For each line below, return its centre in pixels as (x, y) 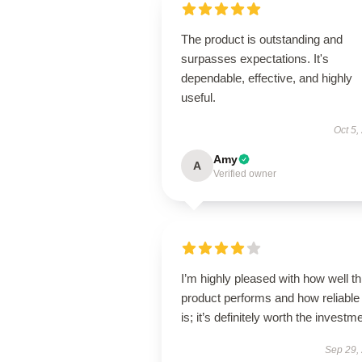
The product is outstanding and (262, 39)
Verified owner (245, 174)
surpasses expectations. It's (255, 59)
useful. (198, 97)
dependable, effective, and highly (267, 78)
